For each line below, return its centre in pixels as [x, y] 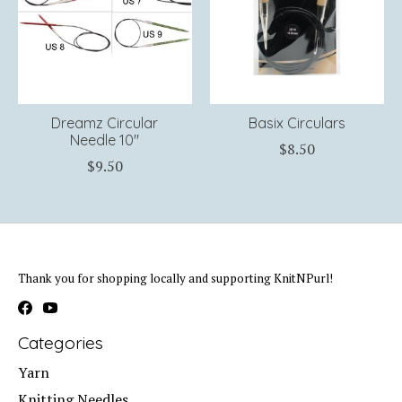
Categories [61, 343]
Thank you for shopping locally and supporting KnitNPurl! [175, 278]
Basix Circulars [297, 122]
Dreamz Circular [105, 122]
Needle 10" [105, 140]
